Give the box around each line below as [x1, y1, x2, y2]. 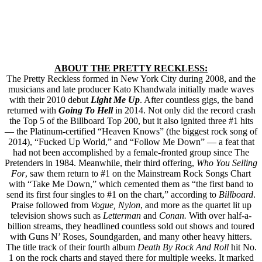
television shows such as [11, 210, 101, 220]
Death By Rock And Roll [137, 242, 231, 252]
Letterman [101, 210, 141, 220]
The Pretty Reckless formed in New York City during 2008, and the [6, 73, 256, 84]
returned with [6, 105, 56, 115]
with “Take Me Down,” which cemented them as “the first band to [9, 178, 253, 189]
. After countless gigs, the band [139, 94, 253, 105]
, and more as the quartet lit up [140, 199, 251, 210]
